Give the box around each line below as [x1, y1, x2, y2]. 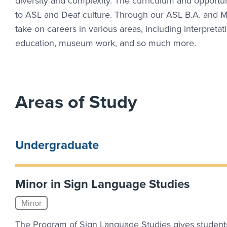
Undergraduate [15, 135, 99, 154]
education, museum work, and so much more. [15, 36, 196, 50]
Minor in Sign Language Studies [15, 174, 190, 193]
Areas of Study [15, 88, 137, 115]
